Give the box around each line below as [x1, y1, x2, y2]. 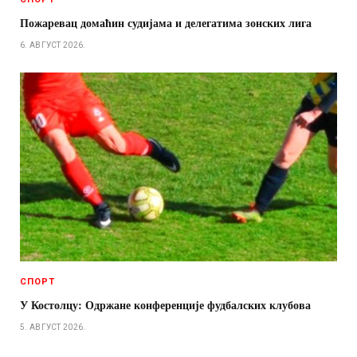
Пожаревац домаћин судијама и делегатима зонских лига [20, 14, 312, 31]
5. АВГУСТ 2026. [20, 322, 86, 331]
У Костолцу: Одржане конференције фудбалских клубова [20, 296, 311, 313]
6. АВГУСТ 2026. [20, 40, 86, 49]
